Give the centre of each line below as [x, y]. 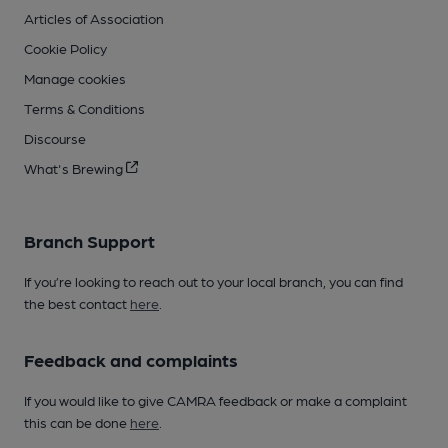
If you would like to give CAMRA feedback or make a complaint [215, 399]
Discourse [55, 137]
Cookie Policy [65, 47]
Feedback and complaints [131, 359]
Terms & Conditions [84, 107]
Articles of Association [94, 17]
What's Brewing [75, 167]
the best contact [77, 302]
